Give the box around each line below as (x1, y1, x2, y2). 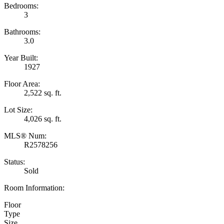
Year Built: (4, 53, 38, 62)
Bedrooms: (4, 1, 38, 10)
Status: (4, 157, 25, 166)
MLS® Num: (4, 131, 46, 140)
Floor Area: (4, 79, 40, 88)
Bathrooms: (4, 27, 40, 36)
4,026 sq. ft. (24, 114, 61, 123)
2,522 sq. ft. (24, 88, 61, 97)
